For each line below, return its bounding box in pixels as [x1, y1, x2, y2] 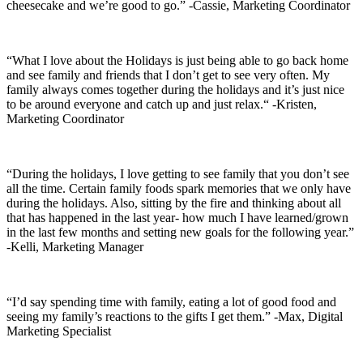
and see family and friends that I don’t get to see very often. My [6, 67, 330, 82]
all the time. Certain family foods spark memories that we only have [6, 181, 351, 195]
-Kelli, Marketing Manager [6, 239, 143, 254]
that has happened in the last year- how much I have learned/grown [6, 210, 348, 224]
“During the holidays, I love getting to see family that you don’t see [6, 166, 349, 181]
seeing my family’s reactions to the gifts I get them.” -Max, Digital [6, 309, 343, 323]
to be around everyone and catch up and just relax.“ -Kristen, [6, 96, 317, 111]
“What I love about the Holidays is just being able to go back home [6, 53, 348, 67]
